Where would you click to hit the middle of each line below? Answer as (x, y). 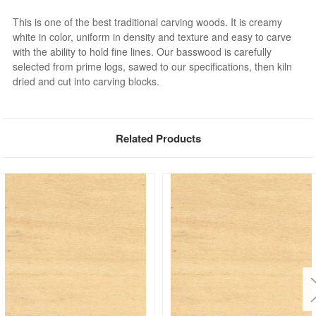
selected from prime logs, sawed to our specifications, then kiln (153, 66)
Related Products (158, 138)
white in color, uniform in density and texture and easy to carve (152, 36)
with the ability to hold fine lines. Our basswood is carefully (142, 51)
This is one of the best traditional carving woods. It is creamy (148, 22)
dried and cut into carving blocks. (86, 81)
